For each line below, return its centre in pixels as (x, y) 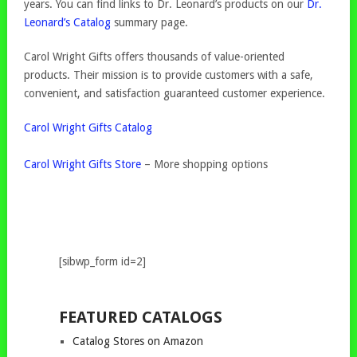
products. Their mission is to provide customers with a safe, (169, 75)
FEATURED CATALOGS (140, 317)
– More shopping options (205, 164)
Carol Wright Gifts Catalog (88, 127)
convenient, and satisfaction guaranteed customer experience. (175, 93)
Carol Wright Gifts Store (83, 164)
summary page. (150, 22)
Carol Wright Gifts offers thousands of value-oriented (155, 57)
